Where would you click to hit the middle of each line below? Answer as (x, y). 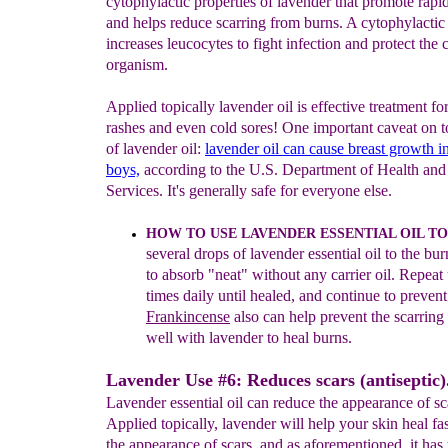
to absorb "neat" (199, 274)
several (170, 253)
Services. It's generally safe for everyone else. (249, 190)
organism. (137, 64)
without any (291, 274)
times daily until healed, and (236, 295)
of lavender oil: (155, 148)
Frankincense (188, 316)
